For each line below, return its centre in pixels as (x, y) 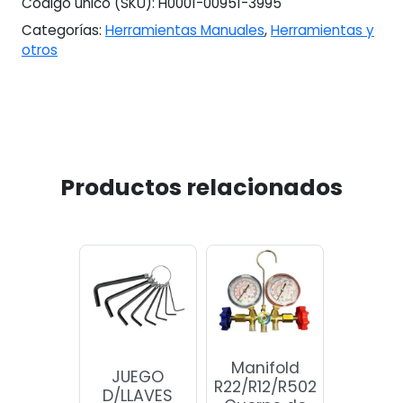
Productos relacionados (201, 187)
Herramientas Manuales (185, 31)
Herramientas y (322, 31)
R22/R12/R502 (266, 386)
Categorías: (63, 31)
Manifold (265, 367)
